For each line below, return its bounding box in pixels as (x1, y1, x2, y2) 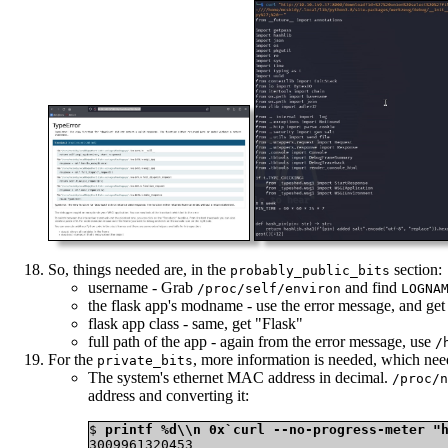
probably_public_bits (230, 263, 390, 279)
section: (390, 261, 442, 279)
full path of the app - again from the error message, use (88, 333, 435, 351)
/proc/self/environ (197, 281, 341, 297)
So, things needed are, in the (48, 261, 230, 279)
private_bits (97, 353, 193, 369)
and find (341, 279, 401, 297)
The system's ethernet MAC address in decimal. (88, 369, 392, 387)
